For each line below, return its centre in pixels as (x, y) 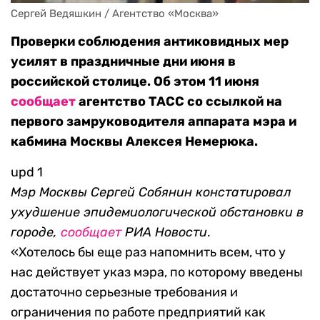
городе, (36, 232)
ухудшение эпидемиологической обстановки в (157, 212)
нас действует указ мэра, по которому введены (157, 272)
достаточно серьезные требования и (124, 292)
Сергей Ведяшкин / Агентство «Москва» (115, 14)
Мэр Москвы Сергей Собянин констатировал (151, 192)
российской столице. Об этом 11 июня (135, 82)
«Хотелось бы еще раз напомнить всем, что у (148, 252)
